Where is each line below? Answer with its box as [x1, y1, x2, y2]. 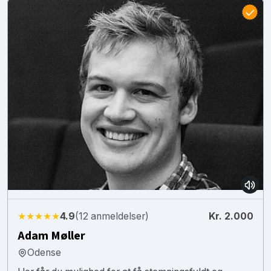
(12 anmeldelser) [75, 210, 149, 222]
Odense [27, 246, 61, 258]
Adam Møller [18, 227, 85, 244]
